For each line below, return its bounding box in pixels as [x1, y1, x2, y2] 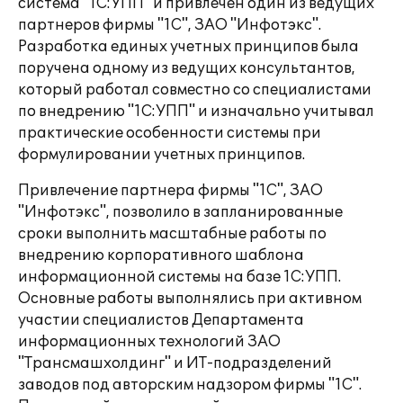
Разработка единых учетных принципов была [18, 38, 359, 56]
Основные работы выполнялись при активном [18, 290, 362, 308]
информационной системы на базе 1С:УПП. [18, 268, 341, 286]
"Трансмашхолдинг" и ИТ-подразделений [18, 354, 332, 372]
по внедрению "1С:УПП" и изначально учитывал [18, 103, 374, 121]
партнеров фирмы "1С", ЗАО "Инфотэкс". [18, 16, 321, 34]
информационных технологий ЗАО [18, 333, 281, 351]
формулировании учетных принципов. [18, 146, 305, 164]
